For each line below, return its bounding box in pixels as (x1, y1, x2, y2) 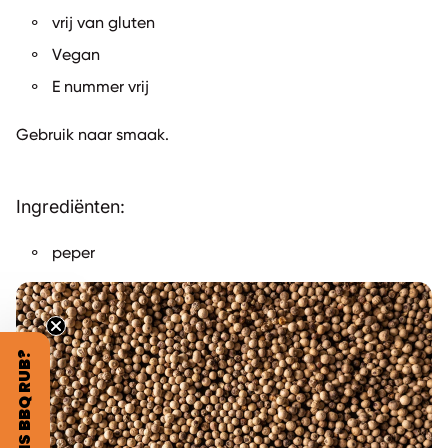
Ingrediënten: (16, 195, 125, 217)
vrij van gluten (52, 15, 155, 32)
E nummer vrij (52, 79, 149, 96)
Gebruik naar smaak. (16, 127, 169, 144)
